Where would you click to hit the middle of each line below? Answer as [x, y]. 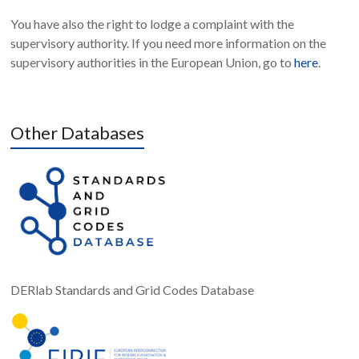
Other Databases [78, 133]
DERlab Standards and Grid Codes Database [133, 289]
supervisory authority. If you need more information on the [169, 43]
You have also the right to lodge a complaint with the [153, 24]
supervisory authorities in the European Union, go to [153, 63]
